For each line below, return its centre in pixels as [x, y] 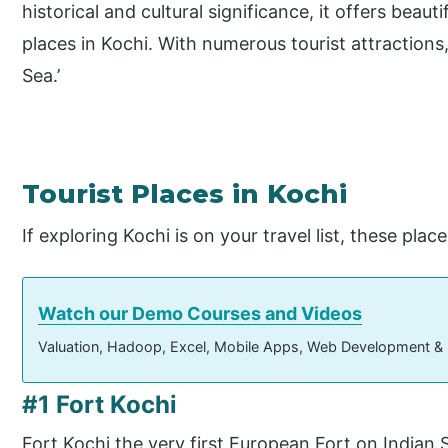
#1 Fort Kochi [100, 404]
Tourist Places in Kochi [185, 193]
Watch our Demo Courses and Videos [200, 313]
